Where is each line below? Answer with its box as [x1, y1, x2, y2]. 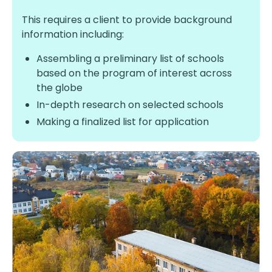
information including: [22, 27, 124, 41]
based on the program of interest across [36, 66, 232, 80]
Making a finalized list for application [36, 115, 209, 129]
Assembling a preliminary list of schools [36, 52, 224, 66]
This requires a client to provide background [22, 13, 232, 27]
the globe [36, 81, 83, 95]
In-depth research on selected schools [36, 98, 223, 112]
